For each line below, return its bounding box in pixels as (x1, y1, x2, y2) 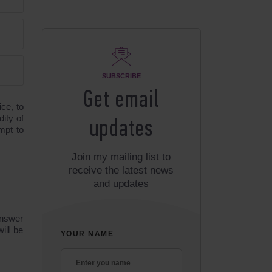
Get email (83, 89, 160, 113)
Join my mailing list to (72, 151, 171, 163)
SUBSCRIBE (101, 72, 141, 80)
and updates (93, 178, 149, 189)
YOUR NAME (60, 229, 114, 238)
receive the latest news (69, 165, 174, 176)
